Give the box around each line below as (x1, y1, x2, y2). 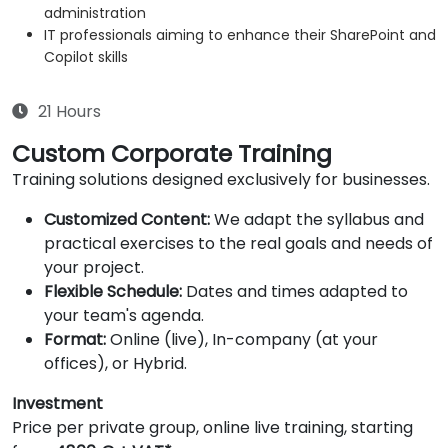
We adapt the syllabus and (210, 208, 424, 232)
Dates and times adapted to (182, 280, 408, 304)
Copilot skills (44, 47, 128, 68)
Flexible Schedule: (44, 280, 182, 304)
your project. (44, 256, 144, 280)
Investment (12, 392, 103, 416)
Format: (44, 328, 106, 352)
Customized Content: (44, 208, 210, 232)
